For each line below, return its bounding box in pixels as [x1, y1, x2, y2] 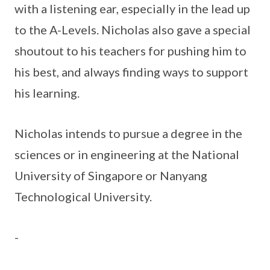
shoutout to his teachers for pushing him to [14, 43, 246, 58]
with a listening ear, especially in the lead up [14, 1, 250, 16]
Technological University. [14, 189, 152, 204]
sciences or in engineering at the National [14, 147, 239, 162]
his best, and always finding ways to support [14, 64, 248, 80]
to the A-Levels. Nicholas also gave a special [14, 22, 251, 37]
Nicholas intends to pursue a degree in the [14, 126, 242, 141]
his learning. [14, 86, 80, 101]
